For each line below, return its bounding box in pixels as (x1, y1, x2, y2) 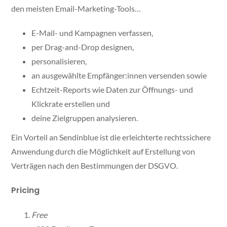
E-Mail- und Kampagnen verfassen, (31, 28, 154, 38)
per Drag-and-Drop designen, (31, 42, 134, 52)
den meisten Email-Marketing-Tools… (11, 4, 141, 14)
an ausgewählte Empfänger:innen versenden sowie (31, 70, 207, 81)
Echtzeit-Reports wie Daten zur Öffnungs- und (31, 85, 194, 95)
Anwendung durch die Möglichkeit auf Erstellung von (11, 146, 196, 157)
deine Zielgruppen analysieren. (31, 113, 138, 123)
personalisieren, (31, 56, 87, 66)
